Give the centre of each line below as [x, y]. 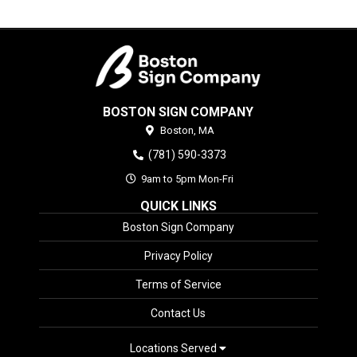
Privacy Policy [178, 256]
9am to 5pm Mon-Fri [186, 179]
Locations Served [175, 349]
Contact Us [178, 314]
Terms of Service [178, 285]
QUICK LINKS [178, 206]
